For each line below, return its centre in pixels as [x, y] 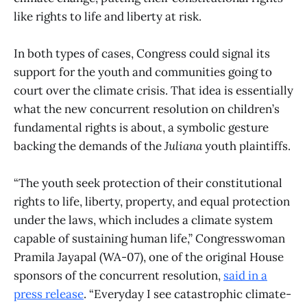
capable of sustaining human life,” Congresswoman [149, 239]
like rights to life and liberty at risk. [108, 17]
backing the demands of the [89, 146]
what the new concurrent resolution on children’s [147, 109]
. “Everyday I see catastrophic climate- [187, 294]
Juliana [183, 146]
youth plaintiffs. [246, 146]
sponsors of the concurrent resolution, [119, 276]
